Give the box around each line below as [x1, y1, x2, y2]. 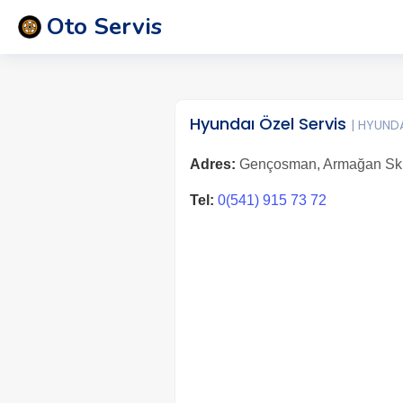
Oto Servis [47, 11, 162, 42]
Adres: [189, 157, 236, 172]
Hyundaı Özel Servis [189, 112, 351, 135]
